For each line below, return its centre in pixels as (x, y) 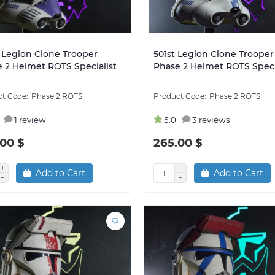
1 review (30, 119)
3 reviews (211, 119)
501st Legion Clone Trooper (213, 54)
